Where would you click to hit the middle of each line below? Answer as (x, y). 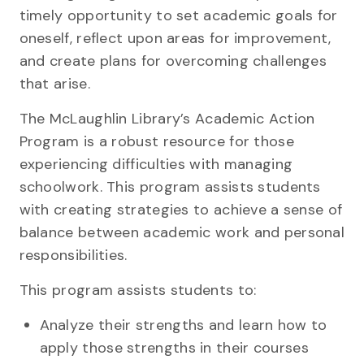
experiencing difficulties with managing (156, 164)
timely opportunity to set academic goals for (178, 15)
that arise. (57, 83)
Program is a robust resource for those (156, 141)
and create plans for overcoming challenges (173, 61)
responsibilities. (78, 255)
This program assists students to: (140, 290)
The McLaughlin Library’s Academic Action (167, 118)
